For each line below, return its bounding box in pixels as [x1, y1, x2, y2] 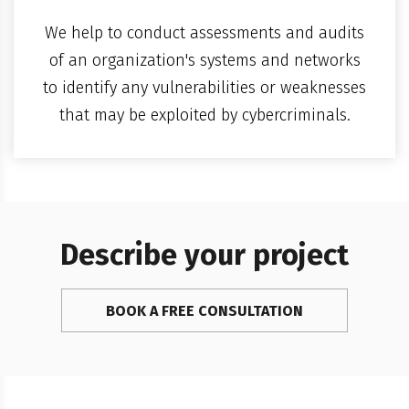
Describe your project [60, 237, 349, 273]
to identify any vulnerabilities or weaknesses [43, 78, 366, 99]
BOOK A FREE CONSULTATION [106, 302, 303, 320]
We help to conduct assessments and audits [45, 23, 364, 44]
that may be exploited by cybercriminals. [58, 105, 351, 126]
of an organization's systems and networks [48, 50, 361, 71]
